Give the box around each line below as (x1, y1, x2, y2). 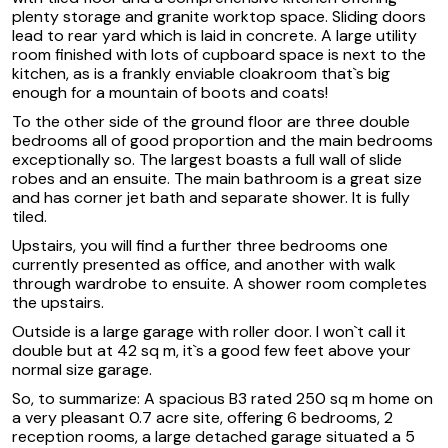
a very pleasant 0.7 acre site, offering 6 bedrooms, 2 (12, 406, 393, 428)
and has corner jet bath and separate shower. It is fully (12, 186, 410, 208)
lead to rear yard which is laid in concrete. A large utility (12, 24, 417, 46)
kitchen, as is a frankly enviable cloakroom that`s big (12, 62, 390, 84)
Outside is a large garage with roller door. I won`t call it (12, 320, 406, 342)
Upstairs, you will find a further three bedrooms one (12, 234, 388, 256)
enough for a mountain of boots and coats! (12, 81, 328, 103)
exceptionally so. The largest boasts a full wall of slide (12, 148, 402, 170)
